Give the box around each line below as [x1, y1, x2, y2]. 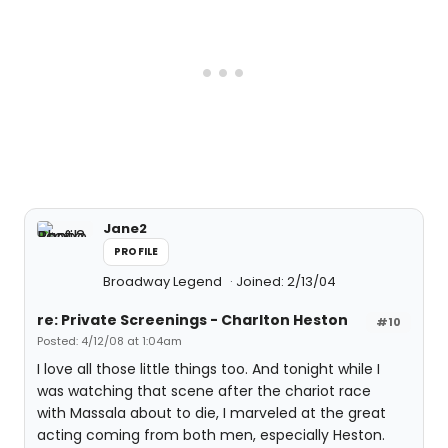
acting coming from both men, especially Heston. [37, 425, 385, 445]
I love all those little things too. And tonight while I [37, 359, 380, 379]
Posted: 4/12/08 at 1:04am [37, 333, 182, 349]
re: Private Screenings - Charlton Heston [37, 310, 348, 330]
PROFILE [114, 244, 159, 259]
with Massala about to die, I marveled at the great [37, 403, 386, 423]
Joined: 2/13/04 [236, 272, 336, 291]
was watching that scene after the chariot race [37, 381, 371, 401]
